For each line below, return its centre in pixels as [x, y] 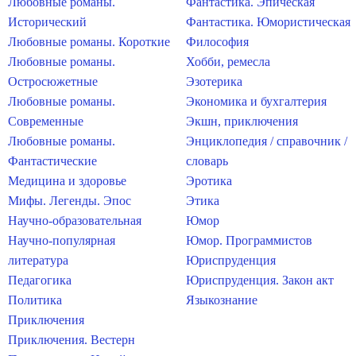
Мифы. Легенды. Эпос [70, 201]
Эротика [209, 181]
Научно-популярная [62, 240]
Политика [35, 300]
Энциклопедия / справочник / [267, 141]
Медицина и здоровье [67, 181]
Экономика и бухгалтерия [256, 101]
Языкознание [222, 300]
